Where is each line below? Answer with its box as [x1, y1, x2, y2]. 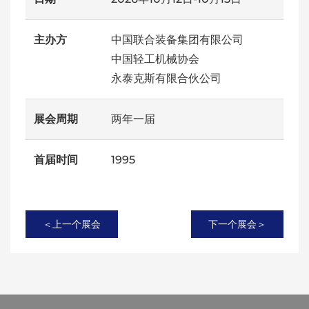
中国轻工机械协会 [111, 52, 199, 66]
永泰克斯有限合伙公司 [111, 72, 221, 85]
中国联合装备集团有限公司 [111, 33, 243, 46]
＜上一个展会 [43, 218, 101, 230]
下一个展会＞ [208, 218, 266, 230]
